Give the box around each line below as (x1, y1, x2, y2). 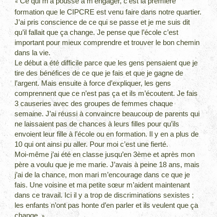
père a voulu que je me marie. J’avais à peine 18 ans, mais (15, 160, 200, 169)
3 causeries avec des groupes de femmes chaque (15, 99, 173, 108)
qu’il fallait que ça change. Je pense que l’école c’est (15, 28, 179, 36)
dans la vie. (15, 48, 51, 57)
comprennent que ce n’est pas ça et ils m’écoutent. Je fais (15, 89, 198, 97)
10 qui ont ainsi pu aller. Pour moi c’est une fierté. (15, 139, 169, 148)
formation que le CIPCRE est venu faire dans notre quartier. (15, 7, 202, 16)
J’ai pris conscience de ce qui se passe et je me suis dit (15, 17, 190, 26)
